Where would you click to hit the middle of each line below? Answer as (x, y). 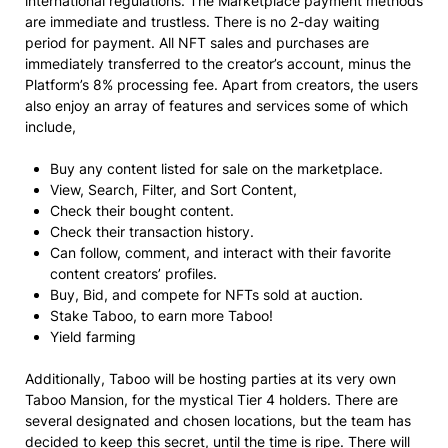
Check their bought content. (142, 210)
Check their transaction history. (152, 231)
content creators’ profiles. (133, 273)
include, (50, 126)
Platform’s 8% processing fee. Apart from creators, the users (221, 84)
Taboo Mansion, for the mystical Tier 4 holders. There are (211, 399)
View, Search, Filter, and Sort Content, (173, 189)
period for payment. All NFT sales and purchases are (197, 42)
